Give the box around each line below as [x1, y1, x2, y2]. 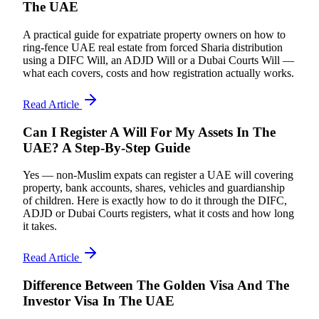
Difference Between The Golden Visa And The [23, 278, 289, 293]
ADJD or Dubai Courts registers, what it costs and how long [23, 207, 294, 220]
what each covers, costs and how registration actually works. [23, 66, 294, 79]
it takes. [23, 220, 57, 233]
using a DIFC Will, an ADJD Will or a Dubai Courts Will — [23, 53, 294, 66]
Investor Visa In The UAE [23, 293, 174, 309]
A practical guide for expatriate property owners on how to [23, 28, 286, 41]
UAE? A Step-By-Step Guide [23, 140, 190, 155]
